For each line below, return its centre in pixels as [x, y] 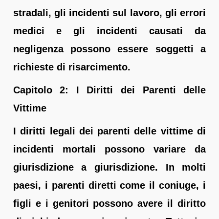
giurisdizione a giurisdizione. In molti [109, 167]
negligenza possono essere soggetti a [109, 49]
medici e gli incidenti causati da [109, 31]
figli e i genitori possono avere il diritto [109, 203]
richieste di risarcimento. [72, 67]
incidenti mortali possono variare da [109, 149]
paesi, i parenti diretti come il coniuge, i [109, 185]
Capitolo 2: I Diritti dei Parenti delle [109, 90]
